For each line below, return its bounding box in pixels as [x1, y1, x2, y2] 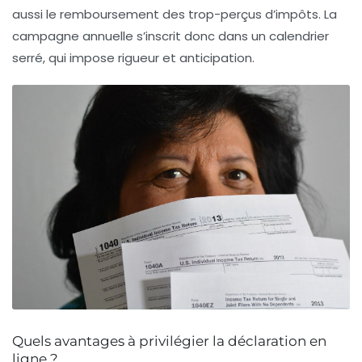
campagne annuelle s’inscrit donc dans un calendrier [12, 27, 329, 44]
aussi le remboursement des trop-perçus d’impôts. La [12, 5, 337, 23]
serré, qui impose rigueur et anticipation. [12, 48, 255, 66]
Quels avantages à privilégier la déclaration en [12, 333, 326, 350]
